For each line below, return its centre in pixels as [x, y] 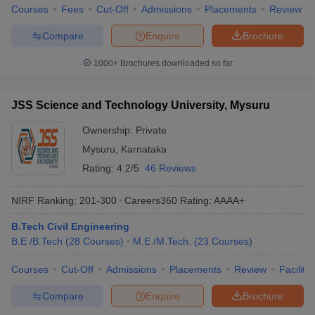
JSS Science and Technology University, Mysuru [141, 105]
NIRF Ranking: [44, 200]
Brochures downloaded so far [175, 63]
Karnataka [144, 149]
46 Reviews [171, 168]
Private [151, 130]
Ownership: [109, 130]
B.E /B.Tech [37, 241]
